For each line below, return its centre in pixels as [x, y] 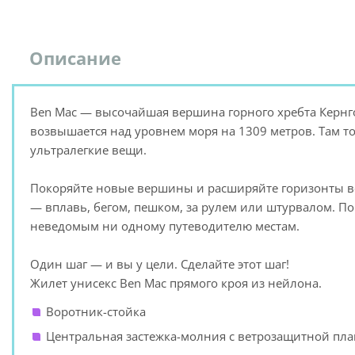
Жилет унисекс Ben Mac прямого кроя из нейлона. [176, 283]
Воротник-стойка [96, 311]
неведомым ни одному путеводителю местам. [165, 226]
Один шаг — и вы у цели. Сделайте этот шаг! [160, 264]
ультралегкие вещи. [88, 150]
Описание [75, 58]
